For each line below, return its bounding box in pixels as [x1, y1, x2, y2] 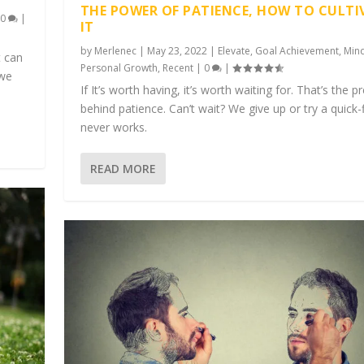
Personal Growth [80, 60, 158, 75]
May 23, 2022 [146, 43, 207, 58]
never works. [80, 119, 147, 135]
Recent [162, 60, 193, 75]
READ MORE [89, 160, 156, 176]
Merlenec [93, 43, 136, 58]
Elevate [217, 43, 250, 58]
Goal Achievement [254, 43, 339, 58]
